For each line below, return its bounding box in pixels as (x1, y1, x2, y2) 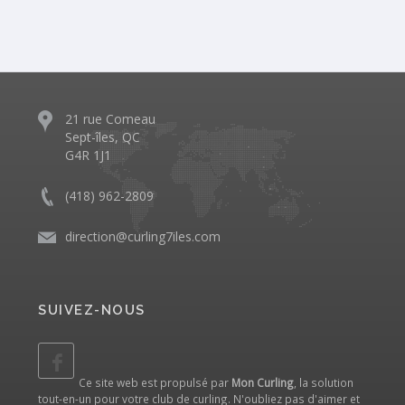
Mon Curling (231, 374, 294, 390)
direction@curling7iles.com (65, 227, 221, 245)
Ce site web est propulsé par (79, 374, 231, 390)
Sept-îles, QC (65, 127, 140, 146)
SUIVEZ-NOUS (38, 301, 146, 318)
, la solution (294, 374, 353, 390)
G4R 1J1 (65, 146, 111, 164)
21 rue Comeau (65, 109, 155, 127)
